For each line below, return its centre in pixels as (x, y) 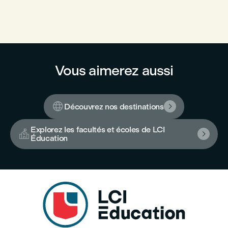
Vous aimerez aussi (114, 70)
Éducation (49, 138)
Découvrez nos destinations (114, 106)
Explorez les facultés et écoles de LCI (98, 130)
